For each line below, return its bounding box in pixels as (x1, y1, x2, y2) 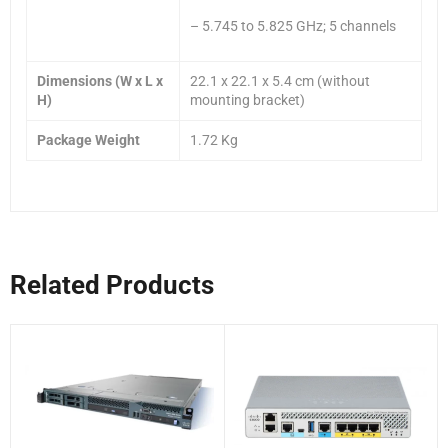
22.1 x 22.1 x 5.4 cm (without (190, 72, 370, 89)
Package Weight (37, 131, 140, 148)
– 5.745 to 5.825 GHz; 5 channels (190, 17, 396, 34)
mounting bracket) (190, 91, 305, 108)
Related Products (10, 269, 214, 300)
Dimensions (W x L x (37, 72, 163, 89)
